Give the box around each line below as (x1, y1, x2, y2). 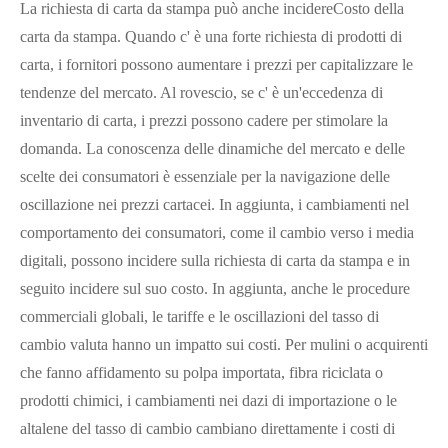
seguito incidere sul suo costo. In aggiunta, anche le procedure (20, 280, 410, 297)
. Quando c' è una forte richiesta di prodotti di (117, 28, 402, 45)
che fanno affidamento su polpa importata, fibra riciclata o (20, 364, 383, 381)
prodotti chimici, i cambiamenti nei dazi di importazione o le (20, 392, 397, 409)
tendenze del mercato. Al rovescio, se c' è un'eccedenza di (20, 84, 383, 101)
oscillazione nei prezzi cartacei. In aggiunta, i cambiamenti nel (20, 196, 409, 213)
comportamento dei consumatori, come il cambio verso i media (20, 224, 414, 241)
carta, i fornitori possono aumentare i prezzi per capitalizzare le (20, 56, 413, 73)
